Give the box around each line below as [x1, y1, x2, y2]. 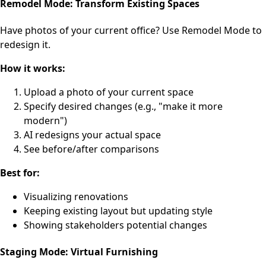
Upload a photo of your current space [24, 85, 194, 99]
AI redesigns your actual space [24, 128, 161, 141]
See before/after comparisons [24, 142, 159, 156]
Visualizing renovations [24, 189, 128, 203]
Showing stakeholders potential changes [24, 218, 207, 232]
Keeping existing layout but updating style [24, 204, 213, 217]
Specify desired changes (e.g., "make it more [24, 99, 223, 113]
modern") [24, 113, 67, 127]
